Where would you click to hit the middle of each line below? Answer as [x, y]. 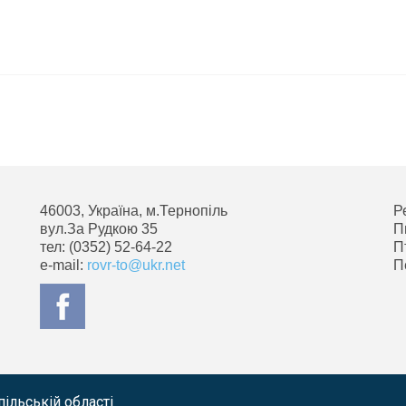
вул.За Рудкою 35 [99, 229]
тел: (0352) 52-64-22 [106, 247]
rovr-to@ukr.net [136, 265]
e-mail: [63, 265]
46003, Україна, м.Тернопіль [134, 211]
